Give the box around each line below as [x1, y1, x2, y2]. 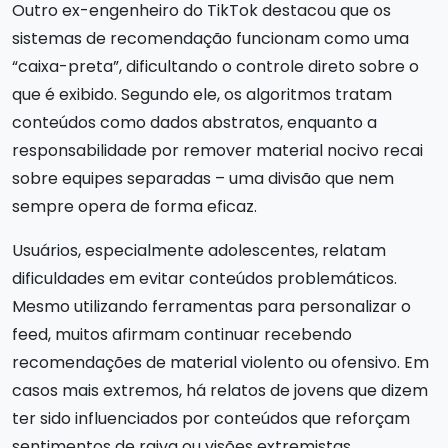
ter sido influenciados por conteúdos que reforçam [12, 407, 410, 430]
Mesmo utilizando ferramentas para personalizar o [12, 295, 411, 318]
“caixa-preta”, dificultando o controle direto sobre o [12, 55, 419, 78]
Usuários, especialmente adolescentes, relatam [12, 239, 386, 262]
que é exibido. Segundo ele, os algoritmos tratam [12, 83, 392, 106]
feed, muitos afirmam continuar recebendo [12, 323, 352, 346]
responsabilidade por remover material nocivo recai [12, 139, 423, 162]
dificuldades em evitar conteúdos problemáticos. [12, 267, 397, 290]
